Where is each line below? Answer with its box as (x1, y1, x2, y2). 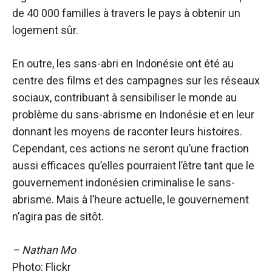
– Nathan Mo (12, 243, 76, 257)
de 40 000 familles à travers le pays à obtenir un (12, 7, 240, 20)
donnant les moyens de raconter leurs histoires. (12, 125, 242, 138)
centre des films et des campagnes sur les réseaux (12, 74, 260, 87)
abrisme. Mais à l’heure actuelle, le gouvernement (12, 193, 249, 206)
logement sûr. (12, 24, 78, 37)
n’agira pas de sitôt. (12, 210, 104, 223)
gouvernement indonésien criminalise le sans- (12, 176, 235, 189)
